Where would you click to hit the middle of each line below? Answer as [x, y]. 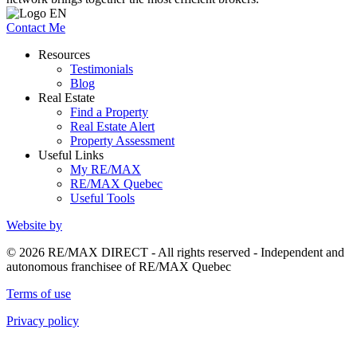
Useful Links [71, 155]
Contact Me [36, 27]
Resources [64, 54]
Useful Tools [102, 198]
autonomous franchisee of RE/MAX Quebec [119, 266]
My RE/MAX [106, 169]
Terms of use [39, 293]
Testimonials [102, 69]
